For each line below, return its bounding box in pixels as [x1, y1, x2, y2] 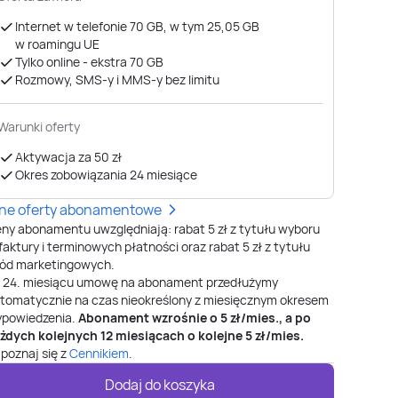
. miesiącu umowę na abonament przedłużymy [17, 274, 278, 291]
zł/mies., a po [227, 309, 311, 326]
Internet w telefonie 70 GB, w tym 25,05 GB [15, 18, 259, 35]
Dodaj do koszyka [105, 375, 215, 394]
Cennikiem [69, 345, 129, 362]
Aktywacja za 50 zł [15, 148, 122, 165]
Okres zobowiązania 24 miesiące [15, 166, 197, 183]
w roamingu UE [15, 36, 99, 52]
